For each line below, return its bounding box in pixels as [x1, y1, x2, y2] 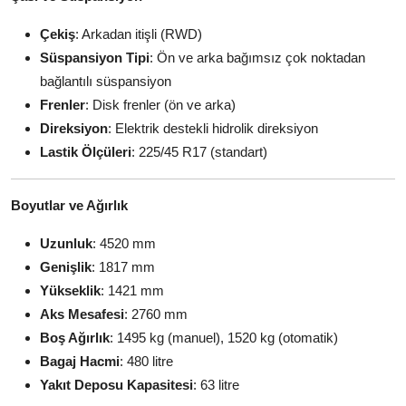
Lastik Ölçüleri [40, 144, 131, 159]
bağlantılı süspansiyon [40, 73, 171, 89]
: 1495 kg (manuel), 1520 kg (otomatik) [110, 330, 338, 345]
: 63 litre [193, 377, 239, 392]
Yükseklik [40, 283, 101, 298]
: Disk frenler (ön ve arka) [85, 97, 236, 112]
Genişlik [40, 259, 92, 275]
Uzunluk [40, 236, 92, 251]
